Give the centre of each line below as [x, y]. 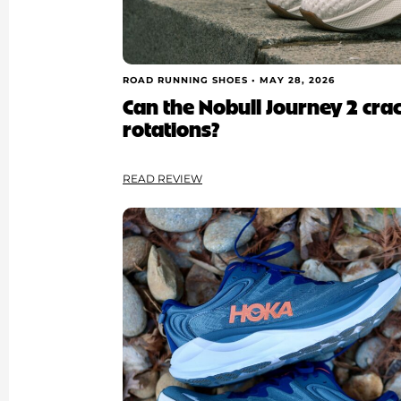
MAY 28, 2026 [298, 81]
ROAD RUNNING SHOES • [192, 81]
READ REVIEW [163, 179]
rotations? [171, 128]
